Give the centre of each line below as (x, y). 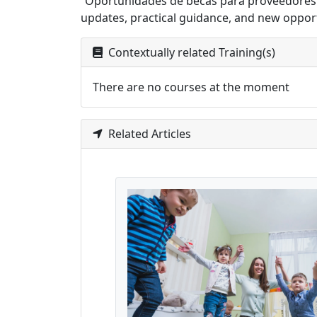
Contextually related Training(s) (190, 52)
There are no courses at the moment (191, 87)
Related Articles (148, 134)
